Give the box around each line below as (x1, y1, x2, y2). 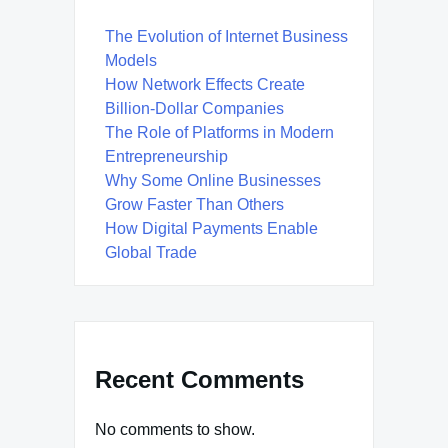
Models (105, 51, 157, 69)
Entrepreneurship (105, 147, 228, 165)
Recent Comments (95, 365, 304, 393)
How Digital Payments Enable (105, 219, 318, 237)
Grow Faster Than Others (105, 195, 284, 213)
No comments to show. (95, 420, 255, 438)
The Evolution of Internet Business (105, 27, 348, 45)
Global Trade (105, 243, 197, 261)
